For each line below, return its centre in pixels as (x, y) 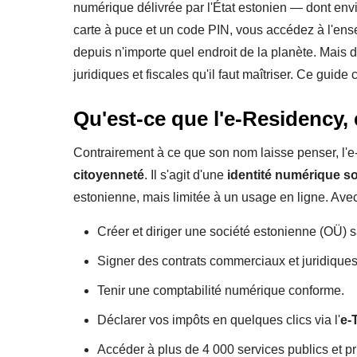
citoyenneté (109, 175)
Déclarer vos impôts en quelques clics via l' (219, 320)
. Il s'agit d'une (186, 175)
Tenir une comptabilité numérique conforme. (221, 290)
